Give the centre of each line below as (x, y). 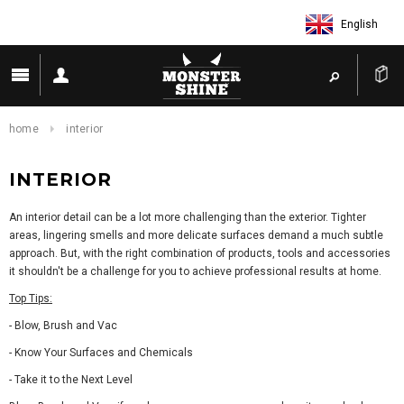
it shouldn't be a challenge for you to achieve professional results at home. (195, 271)
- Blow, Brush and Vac (63, 326)
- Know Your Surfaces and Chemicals (101, 353)
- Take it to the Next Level (71, 380)
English (359, 24)
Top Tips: (31, 298)
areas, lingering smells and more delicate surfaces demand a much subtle (196, 235)
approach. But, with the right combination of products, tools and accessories (200, 253)
